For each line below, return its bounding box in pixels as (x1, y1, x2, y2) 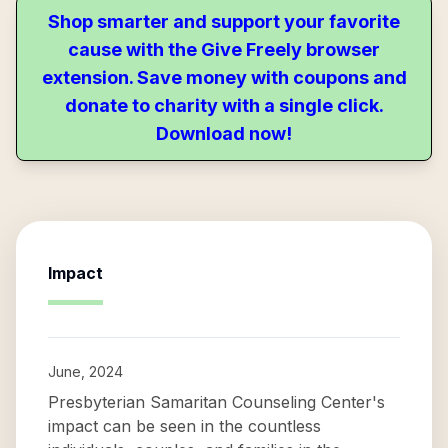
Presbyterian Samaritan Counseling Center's (48, 392, 385, 412)
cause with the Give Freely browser (68, 39, 380, 60)
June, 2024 (48, 363, 123, 380)
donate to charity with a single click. (64, 95, 384, 116)
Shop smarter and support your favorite (48, 11, 400, 32)
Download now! (156, 123, 292, 144)
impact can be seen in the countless (48, 416, 321, 436)
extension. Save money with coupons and (41, 67, 407, 88)
